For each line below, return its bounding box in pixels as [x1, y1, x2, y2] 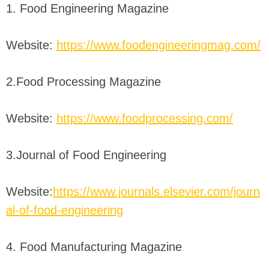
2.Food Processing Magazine [6, 75, 161, 89]
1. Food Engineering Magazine [6, 2, 169, 16]
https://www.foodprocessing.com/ [56, 112, 233, 125]
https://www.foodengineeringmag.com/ [56, 38, 261, 52]
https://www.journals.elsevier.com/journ [53, 185, 260, 199]
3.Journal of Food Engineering [6, 148, 166, 162]
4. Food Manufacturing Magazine [6, 240, 182, 254]
